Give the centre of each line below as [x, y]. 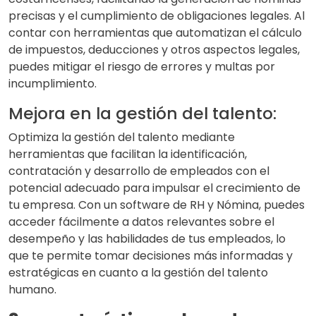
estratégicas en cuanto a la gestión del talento [138, 273]
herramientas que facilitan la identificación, [128, 154]
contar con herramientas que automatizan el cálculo [155, 33]
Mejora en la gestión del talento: [142, 114]
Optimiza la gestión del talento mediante [122, 138]
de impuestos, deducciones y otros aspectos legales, [154, 50]
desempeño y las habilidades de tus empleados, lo [147, 239]
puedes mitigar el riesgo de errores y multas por [142, 67]
